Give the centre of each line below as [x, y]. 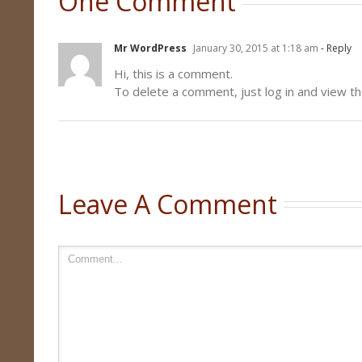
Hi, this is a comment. [173, 74]
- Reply [335, 48]
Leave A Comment [168, 204]
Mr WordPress [150, 48]
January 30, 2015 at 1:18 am [255, 48]
